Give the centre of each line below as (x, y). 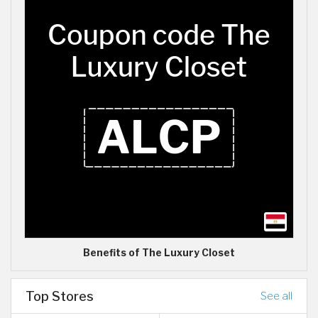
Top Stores (60, 296)
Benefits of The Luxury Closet (159, 253)
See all (276, 296)
